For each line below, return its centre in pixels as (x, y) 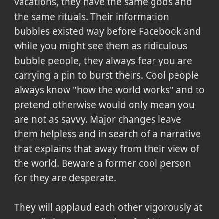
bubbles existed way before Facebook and (107, 31)
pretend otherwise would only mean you (104, 104)
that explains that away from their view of (107, 148)
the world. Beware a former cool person (102, 163)
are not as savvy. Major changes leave (98, 119)
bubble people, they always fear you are (103, 60)
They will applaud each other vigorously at (108, 207)
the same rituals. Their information (91, 16)
